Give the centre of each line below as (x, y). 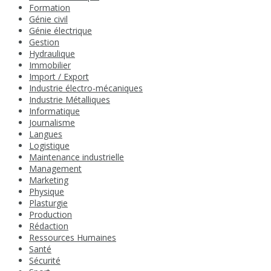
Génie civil (48, 19)
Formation (50, 8)
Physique (47, 192)
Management (55, 169)
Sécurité (45, 261)
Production (51, 215)
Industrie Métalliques (70, 100)
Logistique (49, 146)
